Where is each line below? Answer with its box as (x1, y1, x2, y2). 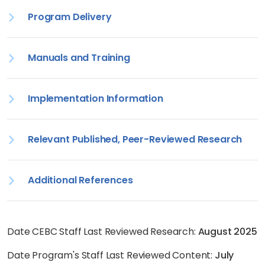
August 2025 (198, 225, 257, 238)
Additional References (28, 173, 133, 187)
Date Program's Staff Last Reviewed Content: (7, 248, 215, 262)
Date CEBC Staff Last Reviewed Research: (7, 225, 198, 238)
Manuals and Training (28, 51, 130, 64)
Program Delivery (28, 10, 112, 24)
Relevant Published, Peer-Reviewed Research (28, 132, 243, 146)
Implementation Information (28, 92, 163, 105)
